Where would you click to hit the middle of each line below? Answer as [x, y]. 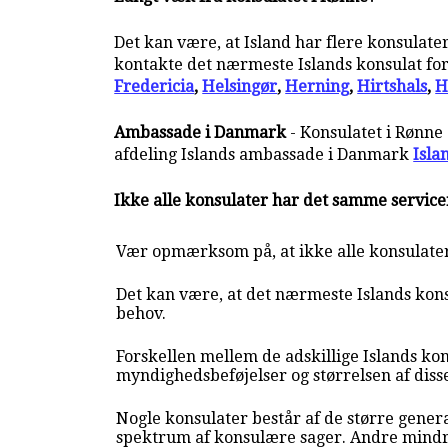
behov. [141, 314]
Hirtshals [392, 86]
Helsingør [240, 86]
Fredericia [154, 86]
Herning [317, 86]
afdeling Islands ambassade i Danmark [262, 154]
